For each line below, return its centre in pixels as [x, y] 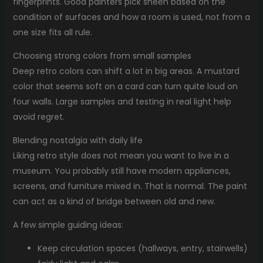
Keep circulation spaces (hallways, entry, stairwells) [142, 248]
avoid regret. [38, 117]
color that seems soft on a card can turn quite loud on [125, 86]
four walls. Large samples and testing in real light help [122, 101]
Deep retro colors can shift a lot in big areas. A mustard [126, 71]
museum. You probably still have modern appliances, [122, 171]
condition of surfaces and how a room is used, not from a [131, 17]
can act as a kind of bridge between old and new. [114, 201]
